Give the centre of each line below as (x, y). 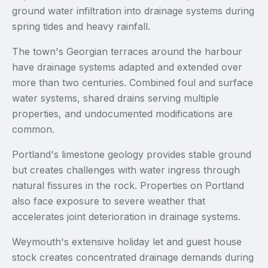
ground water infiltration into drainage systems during (133, 11)
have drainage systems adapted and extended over (127, 67)
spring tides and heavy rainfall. (81, 26)
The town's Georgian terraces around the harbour (127, 51)
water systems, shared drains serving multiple (115, 98)
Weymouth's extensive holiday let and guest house (127, 242)
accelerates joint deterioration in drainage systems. (126, 217)
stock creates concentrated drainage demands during (133, 257)
